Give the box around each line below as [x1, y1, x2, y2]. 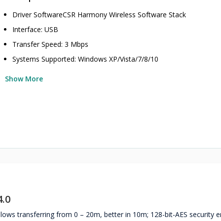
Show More [5, 74, 43, 83]
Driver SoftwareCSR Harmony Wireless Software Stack [12, 10, 186, 19]
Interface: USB [12, 25, 59, 34]
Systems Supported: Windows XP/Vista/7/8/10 [12, 54, 159, 64]
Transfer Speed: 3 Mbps [12, 39, 89, 49]
